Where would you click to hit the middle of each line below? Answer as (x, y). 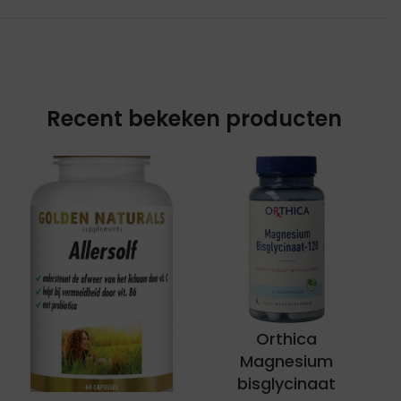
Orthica (286, 338)
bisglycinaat (286, 383)
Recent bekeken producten (194, 119)
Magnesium (286, 361)
